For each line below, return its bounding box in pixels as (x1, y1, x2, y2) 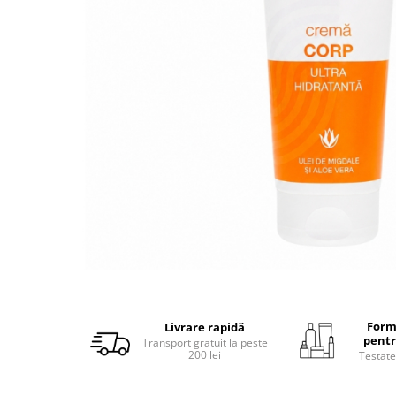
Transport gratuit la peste (141, 335, 268, 350)
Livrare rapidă (164, 319, 245, 335)
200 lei (188, 347, 221, 362)
